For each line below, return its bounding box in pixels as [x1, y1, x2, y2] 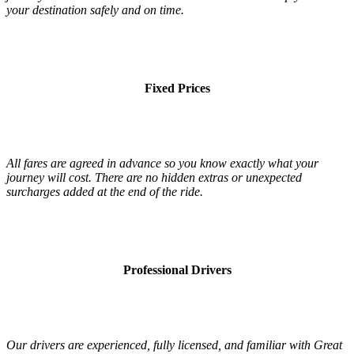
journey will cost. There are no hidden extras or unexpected [6, 171, 302, 185]
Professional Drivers [122, 263, 232, 277]
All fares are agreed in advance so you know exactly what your [6, 156, 318, 171]
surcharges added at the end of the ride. [6, 185, 203, 199]
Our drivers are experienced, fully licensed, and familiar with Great [6, 338, 342, 352]
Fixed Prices [144, 81, 210, 96]
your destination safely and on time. [6, 3, 184, 17]
